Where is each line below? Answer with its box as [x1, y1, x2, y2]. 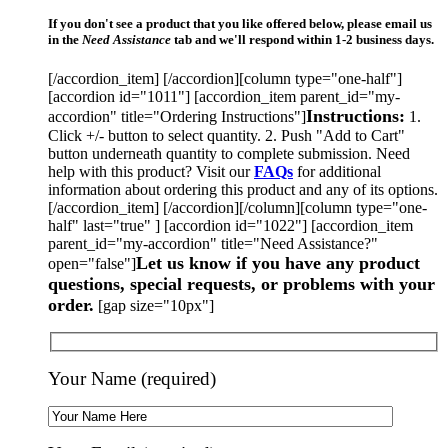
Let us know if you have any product [136, 253, 420, 274]
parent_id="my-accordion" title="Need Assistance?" [48, 235, 378, 253]
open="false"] [48, 255, 136, 273]
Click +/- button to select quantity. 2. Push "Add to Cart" [48, 127, 405, 145]
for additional [293, 163, 381, 181]
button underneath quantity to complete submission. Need [48, 145, 410, 163]
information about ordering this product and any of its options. [48, 181, 438, 199]
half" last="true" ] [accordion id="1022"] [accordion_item [48, 217, 413, 235]
